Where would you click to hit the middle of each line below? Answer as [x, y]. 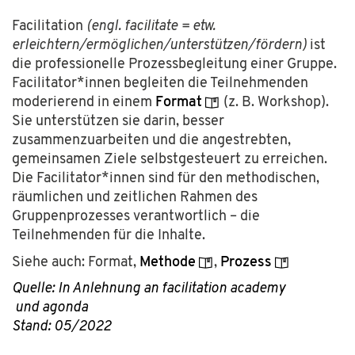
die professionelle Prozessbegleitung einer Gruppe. [174, 65]
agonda [65, 308]
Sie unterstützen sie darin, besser [118, 122]
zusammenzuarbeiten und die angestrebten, [151, 141]
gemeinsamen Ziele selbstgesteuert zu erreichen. [170, 160]
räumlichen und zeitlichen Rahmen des [135, 198]
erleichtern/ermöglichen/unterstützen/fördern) [159, 46]
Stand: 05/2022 [61, 327]
